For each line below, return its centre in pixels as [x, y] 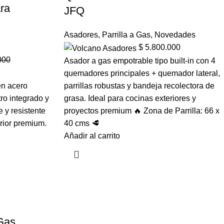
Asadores [81, 35]
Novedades [175, 35]
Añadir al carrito [92, 135]
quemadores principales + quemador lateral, [142, 73]
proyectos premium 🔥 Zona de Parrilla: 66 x [141, 110]
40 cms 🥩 [81, 123]
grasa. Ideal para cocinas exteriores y [130, 98]
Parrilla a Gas [126, 35]
